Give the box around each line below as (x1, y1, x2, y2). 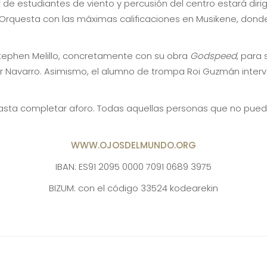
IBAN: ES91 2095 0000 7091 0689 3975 (55, 160, 212, 173)
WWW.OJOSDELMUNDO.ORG (71, 138, 196, 151)
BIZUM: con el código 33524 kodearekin (49, 181, 218, 194)
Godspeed (190, 49, 237, 62)
